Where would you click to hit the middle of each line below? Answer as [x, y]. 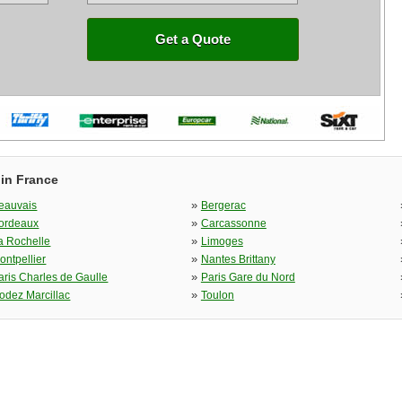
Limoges [222, 241]
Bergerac [223, 205]
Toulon [217, 295]
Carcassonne [233, 223]
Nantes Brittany [238, 259]
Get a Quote [193, 39]
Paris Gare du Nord [248, 277]
